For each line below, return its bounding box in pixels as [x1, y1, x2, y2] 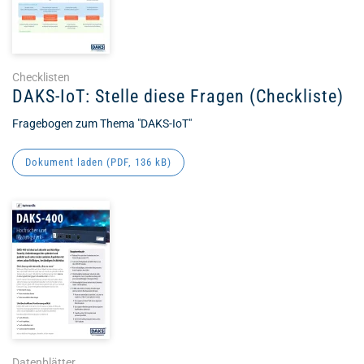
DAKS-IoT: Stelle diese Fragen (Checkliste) [12, 86, 344, 106]
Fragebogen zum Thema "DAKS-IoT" [12, 117, 192, 130]
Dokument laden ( [25, 156, 110, 168]
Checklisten [12, 71, 70, 84]
